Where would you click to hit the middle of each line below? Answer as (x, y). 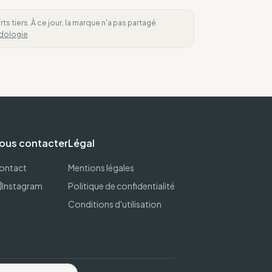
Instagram (22, 186)
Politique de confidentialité (121, 186)
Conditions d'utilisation (115, 204)
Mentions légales (101, 168)
